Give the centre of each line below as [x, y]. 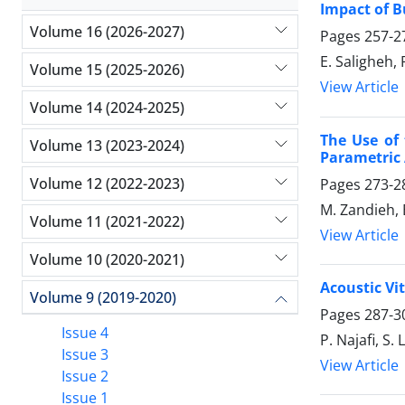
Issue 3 [85, 354]
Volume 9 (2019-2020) [103, 297]
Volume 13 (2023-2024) [107, 145]
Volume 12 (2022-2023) [107, 183]
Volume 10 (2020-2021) [107, 259]
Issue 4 [85, 333]
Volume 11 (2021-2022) [107, 221]
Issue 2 [85, 376]
